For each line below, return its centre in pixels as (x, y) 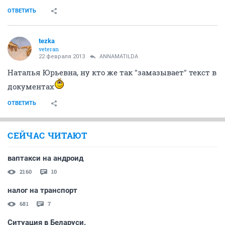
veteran (49, 49)
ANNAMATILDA (119, 57)
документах (31, 86)
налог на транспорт (42, 190)
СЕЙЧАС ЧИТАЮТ (47, 135)
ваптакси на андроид (45, 158)
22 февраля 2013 (62, 57)
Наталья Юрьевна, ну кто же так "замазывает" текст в (112, 72)
